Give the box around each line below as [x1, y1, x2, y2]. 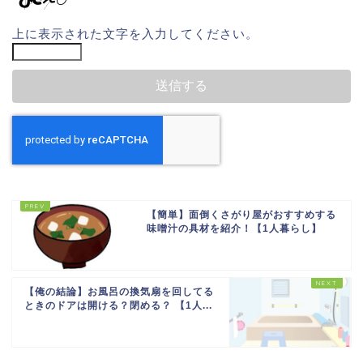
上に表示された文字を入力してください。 [12, 26, 258, 41]
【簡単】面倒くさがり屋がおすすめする [147, 208, 337, 220]
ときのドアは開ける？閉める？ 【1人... [24, 299, 212, 311]
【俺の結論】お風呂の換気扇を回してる [24, 285, 214, 297]
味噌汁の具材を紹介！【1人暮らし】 [147, 222, 322, 234]
